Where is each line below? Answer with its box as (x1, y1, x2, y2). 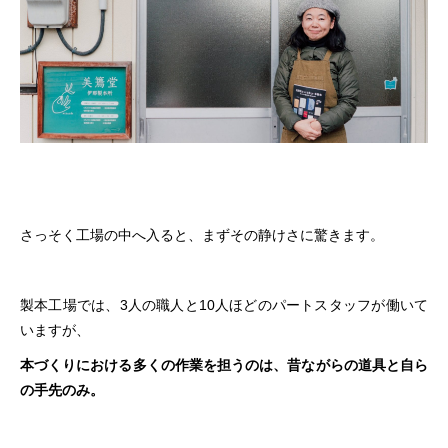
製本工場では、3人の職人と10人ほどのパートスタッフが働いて (20, 297, 428, 314)
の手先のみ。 (20, 382, 104, 399)
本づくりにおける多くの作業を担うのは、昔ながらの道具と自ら (20, 357, 428, 374)
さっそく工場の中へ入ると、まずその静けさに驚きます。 (20, 227, 384, 244)
